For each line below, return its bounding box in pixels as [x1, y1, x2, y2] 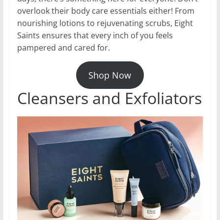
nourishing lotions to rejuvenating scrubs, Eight [17, 18, 193, 29]
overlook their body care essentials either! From [17, 5, 194, 17]
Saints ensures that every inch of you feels [17, 30, 173, 41]
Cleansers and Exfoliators [17, 87, 202, 109]
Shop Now [88, 69, 132, 82]
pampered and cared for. [17, 42, 110, 54]
